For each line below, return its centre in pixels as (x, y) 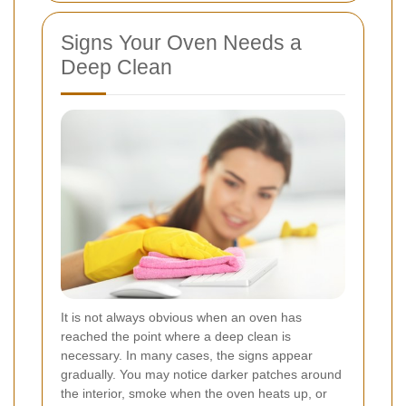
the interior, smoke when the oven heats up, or (194, 394)
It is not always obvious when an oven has (181, 318)
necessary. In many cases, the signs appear (187, 356)
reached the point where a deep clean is (176, 337)
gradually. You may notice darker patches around (201, 375)
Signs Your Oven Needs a (181, 43)
